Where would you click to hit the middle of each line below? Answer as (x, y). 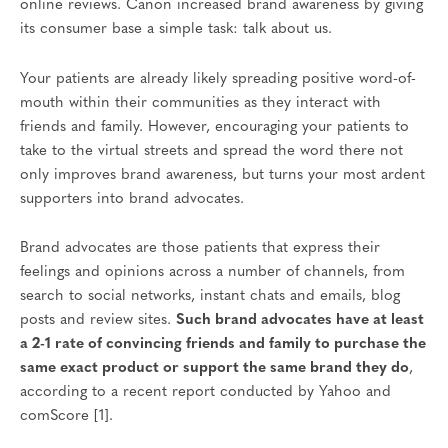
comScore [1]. (66, 417)
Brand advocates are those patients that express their (200, 249)
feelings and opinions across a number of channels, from (212, 273)
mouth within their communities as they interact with (200, 103)
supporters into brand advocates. (132, 199)
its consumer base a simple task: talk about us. (176, 30)
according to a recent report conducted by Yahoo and (205, 393)
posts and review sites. (98, 321)
